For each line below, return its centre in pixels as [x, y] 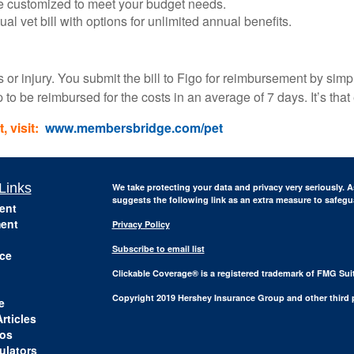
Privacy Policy [141, 224]
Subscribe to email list [158, 249]
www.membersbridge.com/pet [134, 128]
